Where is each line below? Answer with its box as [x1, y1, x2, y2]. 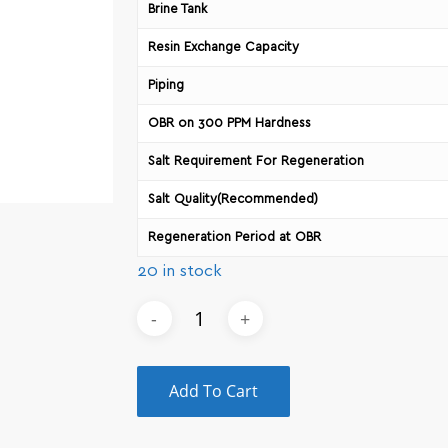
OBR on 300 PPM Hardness [147, 117, 311, 131]
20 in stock [136, 263, 222, 280]
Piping [147, 79, 184, 93]
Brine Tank [147, 3, 207, 17]
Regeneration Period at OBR [147, 231, 321, 245]
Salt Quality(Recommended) [147, 193, 318, 207]
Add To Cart [168, 380, 258, 403]
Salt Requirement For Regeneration [147, 155, 364, 169]
